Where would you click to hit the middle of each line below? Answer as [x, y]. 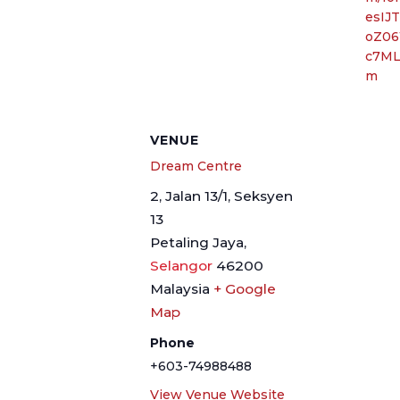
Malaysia [180, 289]
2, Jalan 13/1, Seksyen [221, 196]
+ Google [245, 289]
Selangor [181, 266]
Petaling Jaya [197, 242]
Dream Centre [196, 166]
